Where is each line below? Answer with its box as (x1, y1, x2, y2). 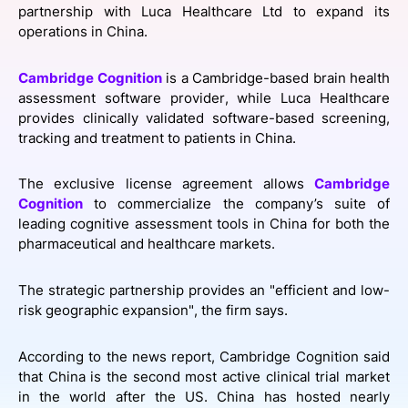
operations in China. (18, 24, 148, 40)
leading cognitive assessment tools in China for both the (18, 216, 390, 233)
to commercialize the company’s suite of (83, 196, 390, 213)
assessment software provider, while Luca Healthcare (18, 89, 390, 107)
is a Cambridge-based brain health (161, 69, 390, 87)
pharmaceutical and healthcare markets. (18, 236, 275, 253)
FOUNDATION (47, 48, 120, 62)
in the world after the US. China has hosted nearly (18, 388, 390, 405)
